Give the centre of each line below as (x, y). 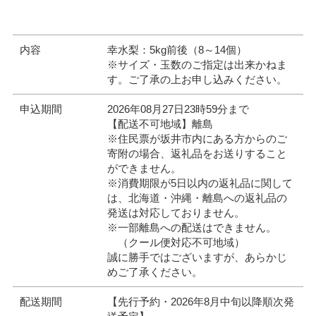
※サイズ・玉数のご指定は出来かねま (197, 65)
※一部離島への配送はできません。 (192, 227)
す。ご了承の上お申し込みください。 (197, 79)
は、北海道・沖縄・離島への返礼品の (197, 198)
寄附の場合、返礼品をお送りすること (197, 153)
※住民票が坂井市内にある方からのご (197, 139)
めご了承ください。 (154, 272)
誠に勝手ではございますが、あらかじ (197, 257)
